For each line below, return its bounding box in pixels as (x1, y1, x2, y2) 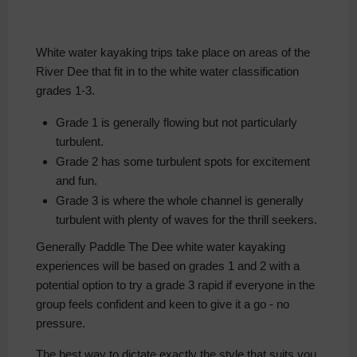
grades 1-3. (36, 84, 95, 98)
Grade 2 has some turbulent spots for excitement (56, 155, 310, 169)
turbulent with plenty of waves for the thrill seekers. (56, 213, 317, 227)
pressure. (36, 316, 85, 331)
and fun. (56, 174, 97, 188)
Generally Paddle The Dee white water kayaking (36, 240, 285, 254)
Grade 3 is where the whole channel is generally (56, 194, 304, 208)
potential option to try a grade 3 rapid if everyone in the (36, 278, 315, 292)
